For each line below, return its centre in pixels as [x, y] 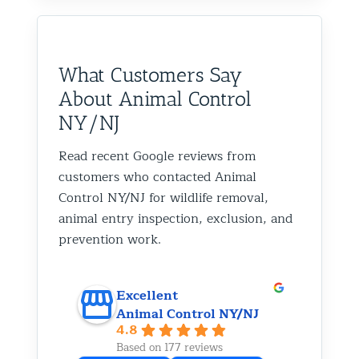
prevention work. [110, 239]
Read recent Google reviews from [157, 156]
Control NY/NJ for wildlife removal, [163, 198]
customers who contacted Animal [157, 177]
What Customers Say [150, 74]
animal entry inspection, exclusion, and [175, 218]
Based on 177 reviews [169, 347]
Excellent [147, 295]
